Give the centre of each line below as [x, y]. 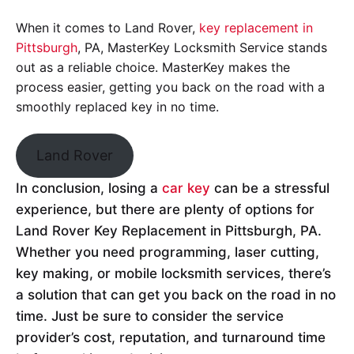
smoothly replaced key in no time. [117, 106]
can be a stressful [270, 188]
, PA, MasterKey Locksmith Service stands [202, 47]
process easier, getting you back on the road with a [170, 87]
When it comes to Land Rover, [107, 27]
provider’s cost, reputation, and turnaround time [171, 338]
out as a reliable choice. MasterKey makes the [153, 67]
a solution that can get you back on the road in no [176, 295]
